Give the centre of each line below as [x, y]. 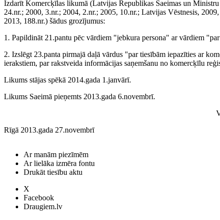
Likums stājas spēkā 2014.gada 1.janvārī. [68, 80]
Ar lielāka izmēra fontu [59, 163]
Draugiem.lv [43, 206]
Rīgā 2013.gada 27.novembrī [49, 130]
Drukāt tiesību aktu [53, 172]
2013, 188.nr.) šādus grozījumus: [55, 21]
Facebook [39, 198]
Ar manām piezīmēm [56, 154]
